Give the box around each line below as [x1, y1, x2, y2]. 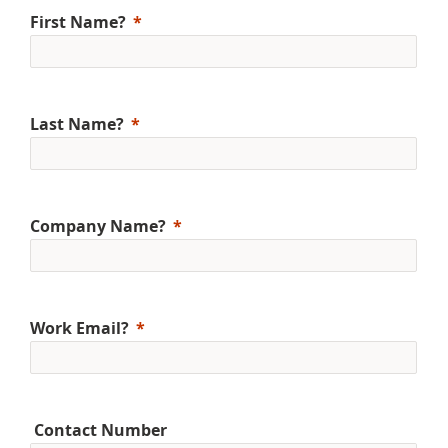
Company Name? [30, 214, 166, 237]
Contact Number [30, 418, 167, 441]
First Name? [30, 10, 126, 33]
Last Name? [30, 112, 124, 135]
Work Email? [30, 316, 129, 339]
